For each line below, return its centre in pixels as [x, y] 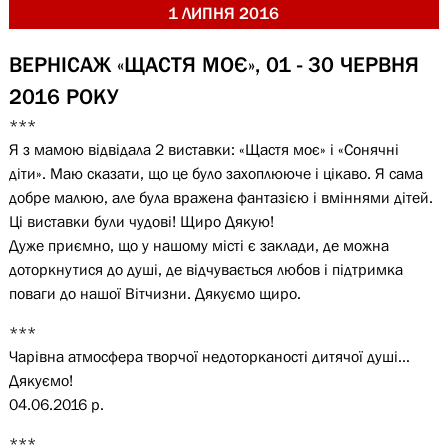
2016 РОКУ [63, 96]
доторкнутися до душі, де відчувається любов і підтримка [205, 269]
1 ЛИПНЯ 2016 [224, 13]
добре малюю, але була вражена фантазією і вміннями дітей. [220, 197]
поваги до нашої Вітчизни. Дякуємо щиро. [154, 293]
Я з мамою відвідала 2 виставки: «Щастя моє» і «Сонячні [203, 149]
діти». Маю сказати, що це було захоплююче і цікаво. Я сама [215, 173]
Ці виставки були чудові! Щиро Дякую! [141, 221]
